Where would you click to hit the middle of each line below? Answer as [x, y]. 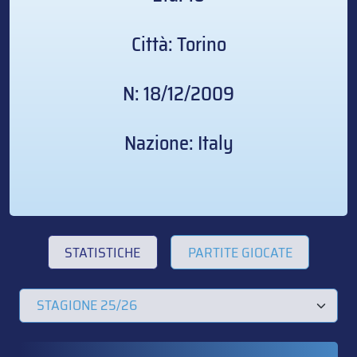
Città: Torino [178, 45]
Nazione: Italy [178, 143]
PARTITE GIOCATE [240, 252]
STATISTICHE [103, 252]
